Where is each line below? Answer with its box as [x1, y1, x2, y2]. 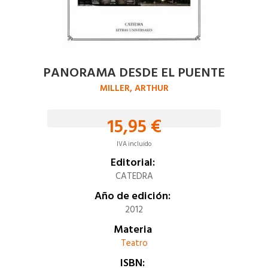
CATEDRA [115, 169, 153, 184]
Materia [113, 221, 152, 238]
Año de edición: [95, 187, 170, 205]
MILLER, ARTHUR [99, 81, 169, 96]
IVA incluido [117, 139, 151, 150]
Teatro [120, 236, 148, 251]
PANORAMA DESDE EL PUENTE [43, 62, 225, 83]
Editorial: [110, 154, 155, 171]
